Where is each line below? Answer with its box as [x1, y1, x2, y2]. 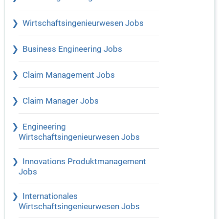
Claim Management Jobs [22, 70, 115, 80]
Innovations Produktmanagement [22, 157, 146, 167]
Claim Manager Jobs [22, 96, 99, 106]
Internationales [22, 192, 78, 201]
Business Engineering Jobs [22, 44, 122, 54]
